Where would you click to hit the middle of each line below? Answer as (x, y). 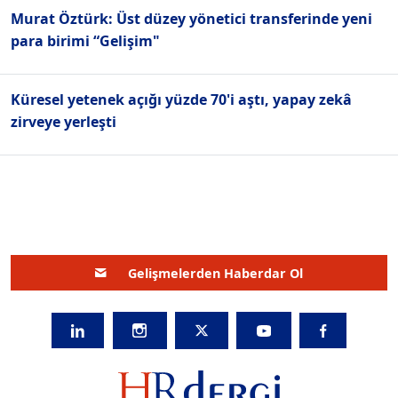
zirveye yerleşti (64, 122)
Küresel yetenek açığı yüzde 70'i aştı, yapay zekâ (181, 100)
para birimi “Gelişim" (85, 41)
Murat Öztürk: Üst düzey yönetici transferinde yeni (191, 19)
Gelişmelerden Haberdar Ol (216, 273)
